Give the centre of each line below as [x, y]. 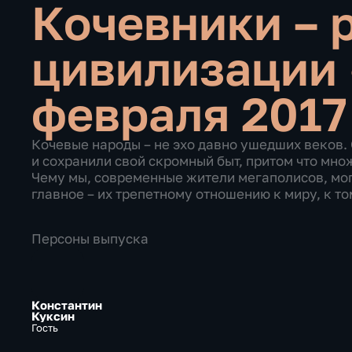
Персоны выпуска [90, 239]
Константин [66, 306]
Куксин [53, 317]
